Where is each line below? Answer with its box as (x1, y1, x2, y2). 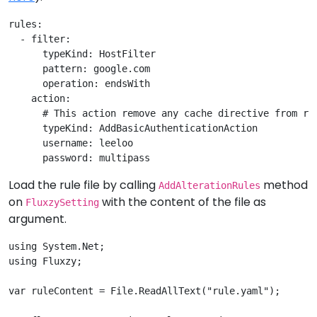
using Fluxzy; (8, 255, 82, 267)
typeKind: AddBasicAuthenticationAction (8, 122, 258, 134)
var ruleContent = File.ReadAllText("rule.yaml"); (8, 284, 280, 296)
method (260, 176, 308, 193)
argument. (8, 210, 67, 227)
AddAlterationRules (158, 179, 260, 191)
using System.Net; (8, 240, 105, 252)
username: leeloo (8, 137, 133, 149)
